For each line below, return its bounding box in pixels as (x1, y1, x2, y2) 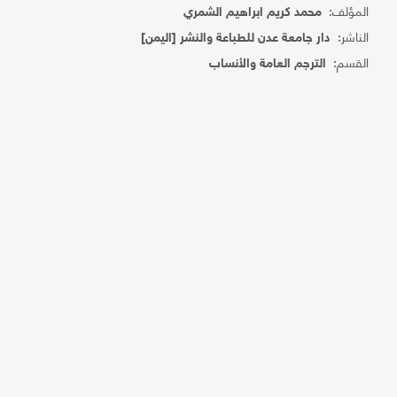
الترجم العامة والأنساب (209, 57, 327, 72)
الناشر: (331, 25, 370, 47)
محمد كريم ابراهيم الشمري (183, 5, 323, 20)
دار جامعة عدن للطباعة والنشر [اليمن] (141, 31, 331, 46)
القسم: (326, 51, 370, 73)
